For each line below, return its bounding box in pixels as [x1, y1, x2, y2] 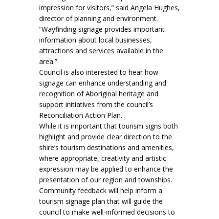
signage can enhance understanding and [39, 78, 166, 88]
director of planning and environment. [39, 13, 158, 23]
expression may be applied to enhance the [39, 164, 173, 174]
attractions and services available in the [39, 45, 163, 55]
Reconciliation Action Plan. [39, 110, 122, 120]
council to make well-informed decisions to [39, 207, 175, 217]
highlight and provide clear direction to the [39, 131, 172, 141]
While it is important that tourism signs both [39, 121, 178, 131]
